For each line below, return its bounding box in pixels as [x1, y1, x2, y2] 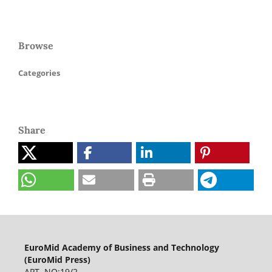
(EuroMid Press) [24, 253, 90, 265]
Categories [18, 67, 60, 78]
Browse [18, 39, 53, 52]
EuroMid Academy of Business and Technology [24, 241, 219, 253]
